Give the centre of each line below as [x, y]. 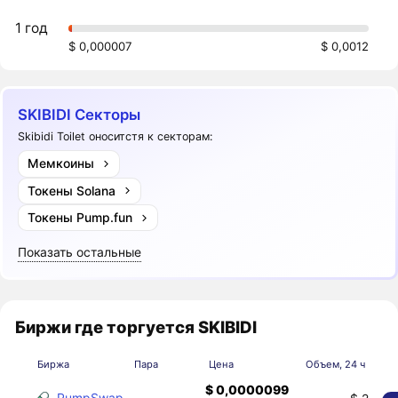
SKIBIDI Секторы [80, 115]
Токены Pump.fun [80, 218]
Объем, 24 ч [335, 364]
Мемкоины [60, 163]
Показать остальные [80, 252]
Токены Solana [71, 190]
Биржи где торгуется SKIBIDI [136, 326]
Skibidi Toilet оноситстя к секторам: [115, 136]
